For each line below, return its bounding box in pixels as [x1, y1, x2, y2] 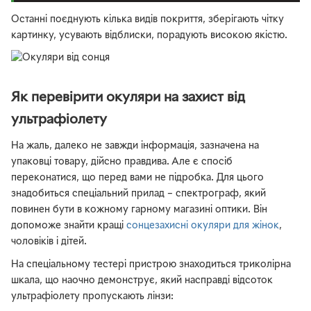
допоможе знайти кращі [11, 221, 126, 231]
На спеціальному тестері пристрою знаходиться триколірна [11, 260, 291, 269]
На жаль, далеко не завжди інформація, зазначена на [11, 142, 259, 151]
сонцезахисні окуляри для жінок [126, 221, 279, 231]
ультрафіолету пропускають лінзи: [11, 292, 174, 301]
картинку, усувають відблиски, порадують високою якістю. [11, 31, 287, 41]
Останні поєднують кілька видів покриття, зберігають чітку [11, 15, 284, 25]
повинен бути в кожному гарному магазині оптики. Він [11, 205, 267, 215]
